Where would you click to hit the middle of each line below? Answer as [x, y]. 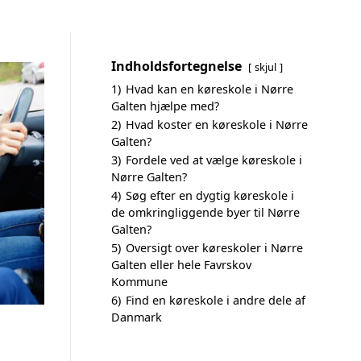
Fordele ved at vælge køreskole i [214, 160]
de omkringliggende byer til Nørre [205, 212]
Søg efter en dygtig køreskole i [210, 195]
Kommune [139, 282]
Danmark [137, 317]
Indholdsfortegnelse [176, 66]
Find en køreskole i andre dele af [216, 300]
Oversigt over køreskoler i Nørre [214, 248]
